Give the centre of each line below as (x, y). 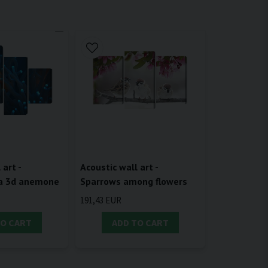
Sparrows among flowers (133, 182)
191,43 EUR (100, 200)
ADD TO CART (140, 223)
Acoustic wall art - (119, 167)
